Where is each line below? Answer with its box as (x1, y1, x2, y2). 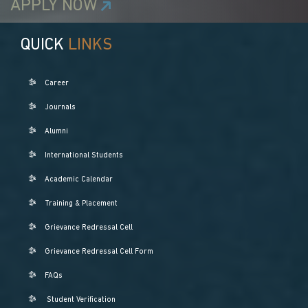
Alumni (45, 127, 69, 135)
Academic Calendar (45, 175, 113, 184)
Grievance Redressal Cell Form (45, 247, 154, 256)
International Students (45, 151, 124, 159)
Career (45, 79, 69, 87)
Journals (45, 103, 76, 111)
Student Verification (47, 296, 116, 304)
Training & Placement (45, 199, 118, 208)
